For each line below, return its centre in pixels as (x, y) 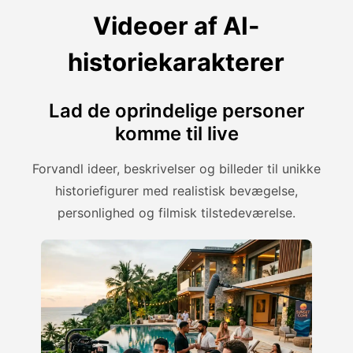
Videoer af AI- (176, 26)
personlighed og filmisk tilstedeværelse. (176, 213)
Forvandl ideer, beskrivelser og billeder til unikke (176, 169)
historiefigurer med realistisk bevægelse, (176, 191)
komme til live (176, 134)
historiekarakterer (176, 62)
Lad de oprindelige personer (176, 111)
